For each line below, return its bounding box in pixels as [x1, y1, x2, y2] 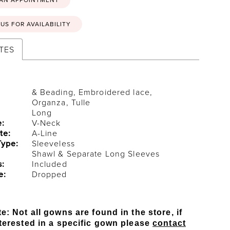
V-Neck [31, 117, 61, 128]
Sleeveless [31, 137, 75, 149]
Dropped [31, 168, 67, 180]
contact [152, 218, 186, 227]
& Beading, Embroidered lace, [31, 86, 153, 98]
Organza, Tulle [31, 96, 91, 108]
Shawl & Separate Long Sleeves [31, 147, 160, 159]
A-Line [31, 127, 58, 139]
